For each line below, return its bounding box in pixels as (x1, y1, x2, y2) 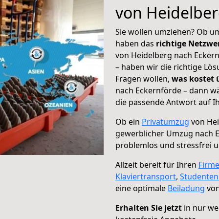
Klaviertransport (115, 171, 176, 182)
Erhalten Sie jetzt (115, 202, 182, 213)
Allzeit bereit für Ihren (115, 159, 198, 170)
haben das (115, 38, 156, 49)
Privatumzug (142, 116, 189, 127)
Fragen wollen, (115, 73, 172, 84)
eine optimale (115, 183, 168, 194)
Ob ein (115, 116, 142, 127)
